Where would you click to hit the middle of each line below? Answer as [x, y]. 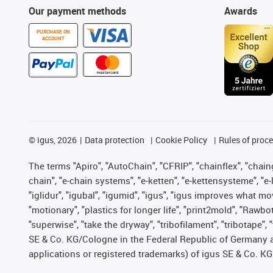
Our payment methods [77, 11]
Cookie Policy [182, 140]
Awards [240, 11]
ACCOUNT [53, 38]
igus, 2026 [56, 140]
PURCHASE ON [53, 31]
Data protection [114, 140]
